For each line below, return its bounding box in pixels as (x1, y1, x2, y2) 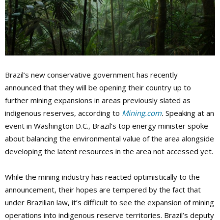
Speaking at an (165, 108, 214, 118)
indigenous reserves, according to (5, 108, 122, 118)
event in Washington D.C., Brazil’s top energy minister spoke (5, 121, 208, 131)
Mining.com (122, 108, 162, 118)
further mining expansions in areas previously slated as (5, 95, 191, 106)
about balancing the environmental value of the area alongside (5, 134, 214, 144)
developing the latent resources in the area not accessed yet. (5, 146, 213, 157)
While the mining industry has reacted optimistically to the (5, 172, 200, 182)
